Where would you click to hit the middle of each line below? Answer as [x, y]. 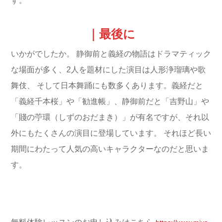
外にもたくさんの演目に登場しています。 [86, 133]
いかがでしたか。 [43, 54]
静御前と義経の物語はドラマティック [143, 54]
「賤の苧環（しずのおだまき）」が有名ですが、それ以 [110, 117]
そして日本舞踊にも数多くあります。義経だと [119, 86]
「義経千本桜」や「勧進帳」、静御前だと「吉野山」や [110, 102]
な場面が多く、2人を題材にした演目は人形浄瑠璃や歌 [108, 70]
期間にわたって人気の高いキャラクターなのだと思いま [110, 149]
